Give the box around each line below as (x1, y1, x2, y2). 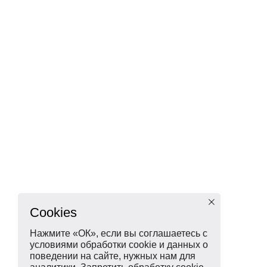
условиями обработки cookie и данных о (30, 240, 208, 250)
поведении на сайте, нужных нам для (30, 251, 195, 261)
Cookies (30, 205, 77, 220)
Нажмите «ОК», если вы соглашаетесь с (30, 228, 207, 238)
